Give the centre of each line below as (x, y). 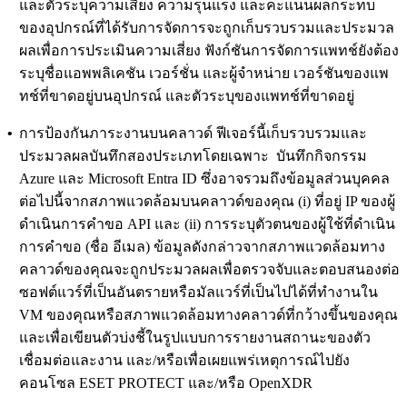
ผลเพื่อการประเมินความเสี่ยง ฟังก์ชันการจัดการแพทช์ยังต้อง (209, 50)
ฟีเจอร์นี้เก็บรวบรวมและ (290, 133)
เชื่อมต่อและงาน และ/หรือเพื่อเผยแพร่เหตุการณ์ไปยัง (184, 360)
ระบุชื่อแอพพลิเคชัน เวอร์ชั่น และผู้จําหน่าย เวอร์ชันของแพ (204, 73)
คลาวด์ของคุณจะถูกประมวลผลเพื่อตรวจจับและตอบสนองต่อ (209, 269)
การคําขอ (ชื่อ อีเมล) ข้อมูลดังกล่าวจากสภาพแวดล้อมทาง (202, 246)
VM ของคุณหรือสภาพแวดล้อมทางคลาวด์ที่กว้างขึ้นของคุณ (208, 314)
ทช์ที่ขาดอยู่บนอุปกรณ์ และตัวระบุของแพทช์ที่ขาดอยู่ (187, 95)
